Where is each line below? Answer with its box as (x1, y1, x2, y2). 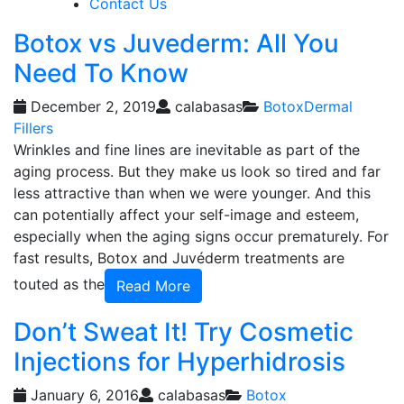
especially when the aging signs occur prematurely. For (14, 227, 389, 245)
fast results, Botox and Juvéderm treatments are (14, 249, 344, 267)
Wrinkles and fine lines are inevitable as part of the (14, 141, 360, 159)
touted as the (14, 275, 105, 294)
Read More (116, 277, 190, 295)
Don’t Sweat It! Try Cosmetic (14, 317, 353, 347)
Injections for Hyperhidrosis (14, 346, 345, 377)
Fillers (14, 119, 53, 137)
